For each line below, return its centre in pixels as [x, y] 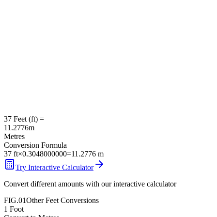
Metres [14, 136]
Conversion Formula [35, 145]
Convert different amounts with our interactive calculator [90, 184]
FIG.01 [15, 200]
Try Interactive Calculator [54, 167]
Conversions [79, 200]
